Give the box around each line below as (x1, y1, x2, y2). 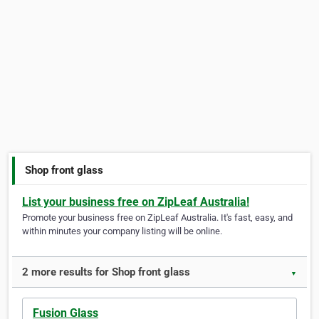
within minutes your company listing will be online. (22, 226, 222, 237)
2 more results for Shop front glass (22, 266, 190, 279)
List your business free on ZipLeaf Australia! (22, 195, 249, 209)
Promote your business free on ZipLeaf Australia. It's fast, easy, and (22, 212, 293, 224)
